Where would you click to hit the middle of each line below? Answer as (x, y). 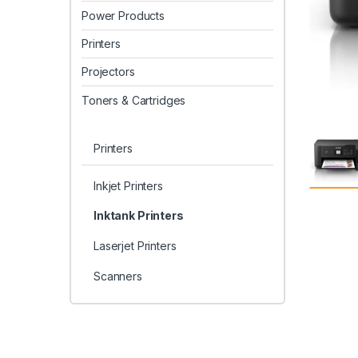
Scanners (117, 276)
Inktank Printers (138, 216)
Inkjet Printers (128, 185)
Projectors (108, 72)
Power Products (123, 15)
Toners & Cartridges (134, 100)
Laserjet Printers (135, 245)
